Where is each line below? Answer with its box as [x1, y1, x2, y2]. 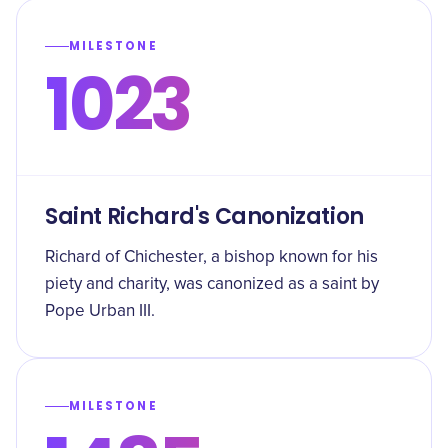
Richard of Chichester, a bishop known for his [45, 249, 378, 266]
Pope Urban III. [45, 303, 155, 320]
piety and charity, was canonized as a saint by [45, 276, 379, 293]
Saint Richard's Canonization [45, 201, 364, 232]
